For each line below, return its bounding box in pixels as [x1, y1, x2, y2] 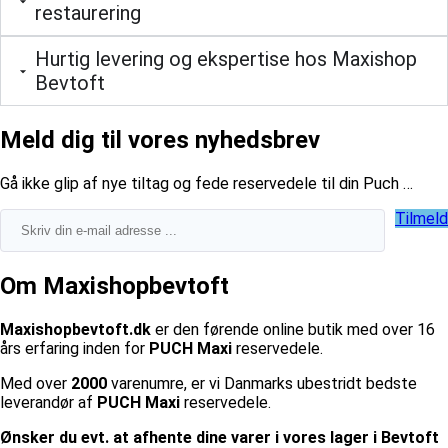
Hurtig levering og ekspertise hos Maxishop [35, 47, 417, 72]
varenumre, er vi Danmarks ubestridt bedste [107, 373, 417, 393]
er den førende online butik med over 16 [151, 319, 435, 339]
